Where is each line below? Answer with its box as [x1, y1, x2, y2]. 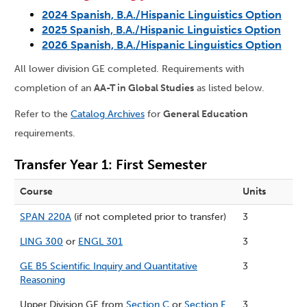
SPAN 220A [20, 211, 71, 223]
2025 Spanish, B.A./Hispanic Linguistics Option [42, 23, 281, 37]
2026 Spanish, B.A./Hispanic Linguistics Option [42, 38, 282, 52]
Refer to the [14, 108, 71, 121]
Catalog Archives [71, 108, 145, 121]
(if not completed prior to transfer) [71, 211, 226, 223]
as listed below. [194, 82, 265, 95]
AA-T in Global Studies [94, 82, 194, 95]
